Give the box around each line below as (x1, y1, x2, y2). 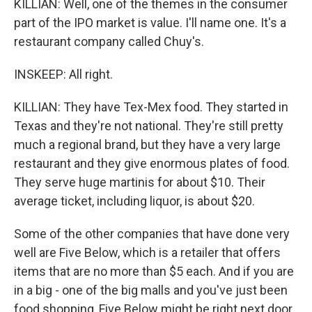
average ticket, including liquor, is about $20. (14, 194, 255, 209)
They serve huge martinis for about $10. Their (14, 175, 265, 190)
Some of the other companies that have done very (14, 226, 290, 242)
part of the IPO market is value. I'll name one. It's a (14, 15, 286, 31)
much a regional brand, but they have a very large (14, 137, 281, 153)
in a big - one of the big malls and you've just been (14, 283, 288, 298)
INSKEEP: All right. (14, 67, 113, 82)
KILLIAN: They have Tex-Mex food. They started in (14, 100, 288, 115)
